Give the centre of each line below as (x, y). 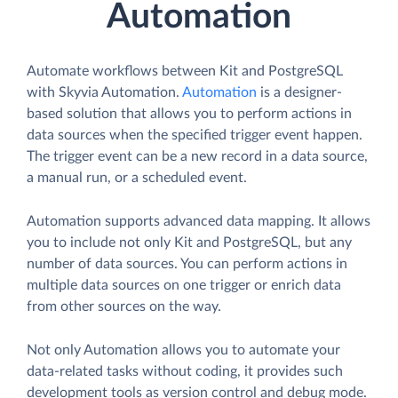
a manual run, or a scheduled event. (137, 178)
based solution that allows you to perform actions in (189, 114)
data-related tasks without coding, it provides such (185, 372)
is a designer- (299, 93)
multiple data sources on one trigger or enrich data (184, 286)
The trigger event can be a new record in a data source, (197, 157)
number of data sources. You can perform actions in (187, 264)
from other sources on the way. (124, 307)
